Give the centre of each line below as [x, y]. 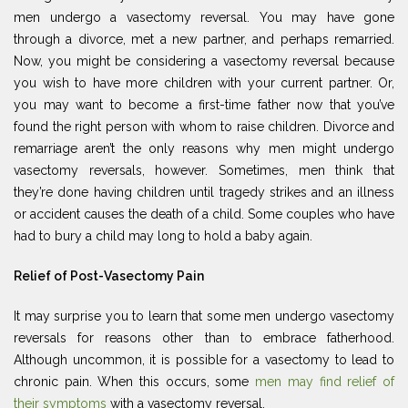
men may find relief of [325, 381]
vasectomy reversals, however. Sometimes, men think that [204, 170]
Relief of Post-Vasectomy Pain [109, 275]
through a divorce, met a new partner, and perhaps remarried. [204, 39]
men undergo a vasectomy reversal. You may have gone [204, 17]
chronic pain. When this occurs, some [135, 381]
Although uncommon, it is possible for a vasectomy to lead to [204, 359]
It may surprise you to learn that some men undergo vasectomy [204, 316]
